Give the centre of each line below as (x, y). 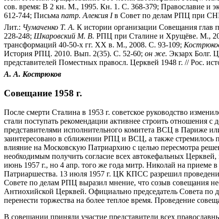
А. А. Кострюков (33, 74)
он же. (156, 54)
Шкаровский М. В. (64, 36)
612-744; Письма (33, 16)
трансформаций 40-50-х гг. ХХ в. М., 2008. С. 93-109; (94, 45)
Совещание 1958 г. (43, 93)
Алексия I (98, 16)
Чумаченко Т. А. (49, 27)
